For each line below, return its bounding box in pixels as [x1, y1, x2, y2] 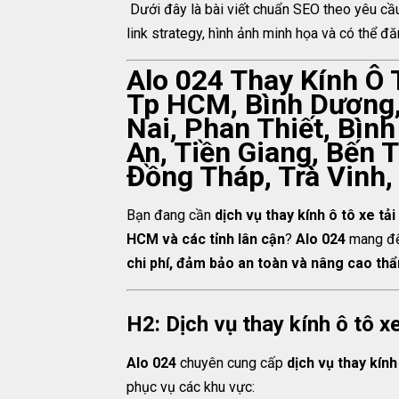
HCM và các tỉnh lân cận [126, 231, 285, 248]
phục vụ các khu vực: [126, 379, 255, 395]
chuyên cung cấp [176, 354, 287, 371]
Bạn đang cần [126, 207, 215, 224]
